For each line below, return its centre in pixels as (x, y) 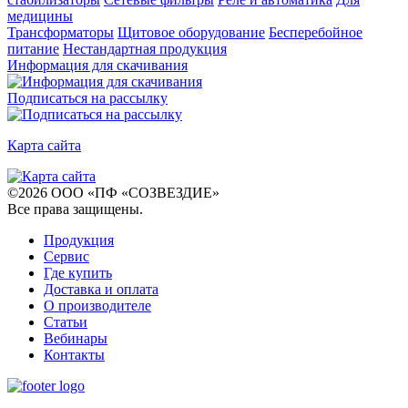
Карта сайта (44, 145)
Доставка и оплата (101, 289)
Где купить (78, 272)
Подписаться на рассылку (87, 97)
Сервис (66, 256)
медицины (40, 15)
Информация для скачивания (97, 65)
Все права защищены (73, 209)
